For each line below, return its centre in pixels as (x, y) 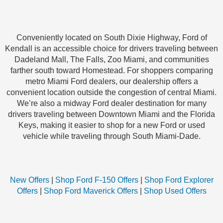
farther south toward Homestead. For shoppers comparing (111, 71)
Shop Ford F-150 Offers (97, 180)
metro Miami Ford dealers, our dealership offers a (111, 82)
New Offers (29, 180)
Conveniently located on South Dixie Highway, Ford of (111, 38)
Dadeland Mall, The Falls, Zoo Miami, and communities (111, 60)
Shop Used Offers (175, 191)
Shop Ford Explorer (179, 180)
